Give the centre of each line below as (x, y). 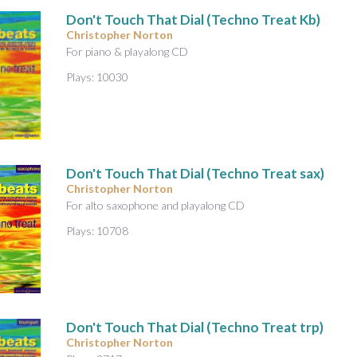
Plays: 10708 (97, 231)
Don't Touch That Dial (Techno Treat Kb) (193, 20)
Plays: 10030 (97, 77)
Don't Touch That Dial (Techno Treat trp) (195, 328)
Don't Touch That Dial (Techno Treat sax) (195, 174)
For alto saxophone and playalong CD (155, 206)
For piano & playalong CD (127, 52)
